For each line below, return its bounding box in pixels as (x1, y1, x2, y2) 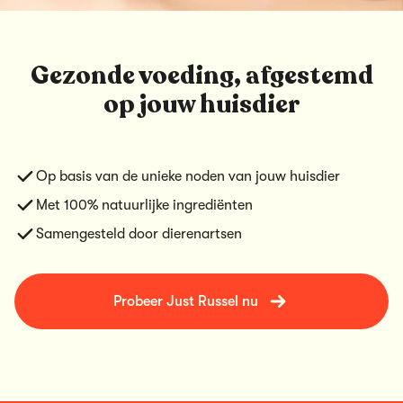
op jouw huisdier (103, 87, 300, 121)
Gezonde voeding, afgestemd (30, 58, 373, 93)
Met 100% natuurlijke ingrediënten (36, 197, 253, 213)
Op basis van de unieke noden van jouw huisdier (36, 168, 340, 184)
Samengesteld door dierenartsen (36, 226, 242, 242)
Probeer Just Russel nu (112, 293, 258, 309)
